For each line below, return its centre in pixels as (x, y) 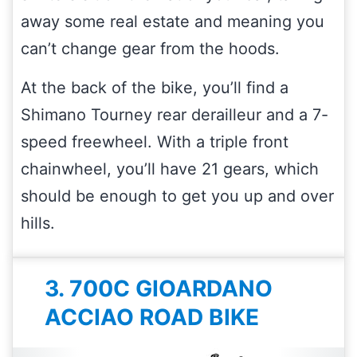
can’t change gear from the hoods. (150, 48)
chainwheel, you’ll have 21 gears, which (170, 169)
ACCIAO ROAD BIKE (152, 317)
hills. (38, 223)
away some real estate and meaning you (173, 21)
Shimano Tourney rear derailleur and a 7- (175, 114)
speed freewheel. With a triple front (155, 141)
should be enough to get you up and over (177, 196)
